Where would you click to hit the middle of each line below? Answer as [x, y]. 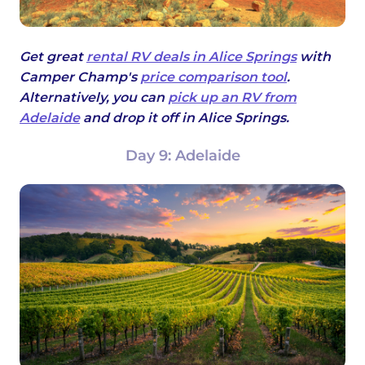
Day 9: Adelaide [182, 156]
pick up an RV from [232, 98]
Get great [53, 57]
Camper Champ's [80, 77]
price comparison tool [213, 77]
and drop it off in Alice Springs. [185, 118]
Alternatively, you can [94, 98]
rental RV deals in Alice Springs [191, 57]
